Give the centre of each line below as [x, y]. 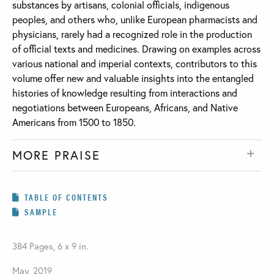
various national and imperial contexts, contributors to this [135, 64]
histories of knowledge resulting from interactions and [125, 93]
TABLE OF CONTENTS [66, 197]
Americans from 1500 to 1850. [74, 122]
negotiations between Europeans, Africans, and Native [125, 108]
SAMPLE [41, 212]
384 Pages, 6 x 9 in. [50, 246]
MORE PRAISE [56, 155]
